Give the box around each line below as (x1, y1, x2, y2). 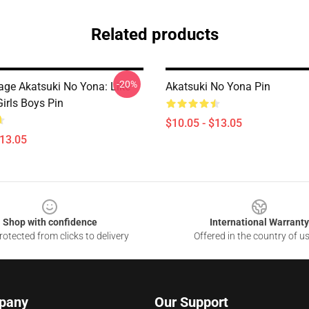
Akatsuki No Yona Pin (166, 80, 270, 93)
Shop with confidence (2, 217, 97, 228)
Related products (90, 25, 219, 44)
